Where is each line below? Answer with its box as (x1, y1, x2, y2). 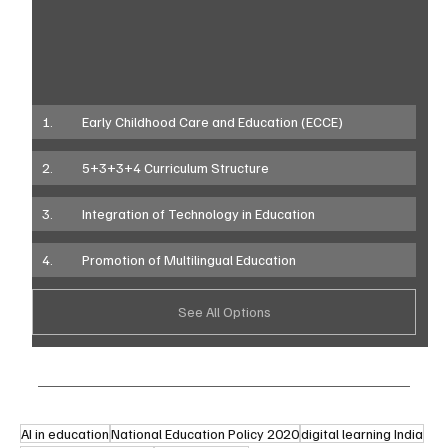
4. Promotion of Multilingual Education (82, 251, 296, 269)
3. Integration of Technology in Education (82, 205, 315, 223)
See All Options (177, 303, 271, 321)
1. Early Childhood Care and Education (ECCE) (82, 113, 343, 131)
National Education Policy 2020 (111, 425, 299, 443)
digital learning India (301, 425, 423, 443)
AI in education (21, 425, 109, 443)
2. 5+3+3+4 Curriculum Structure (82, 159, 269, 177)
